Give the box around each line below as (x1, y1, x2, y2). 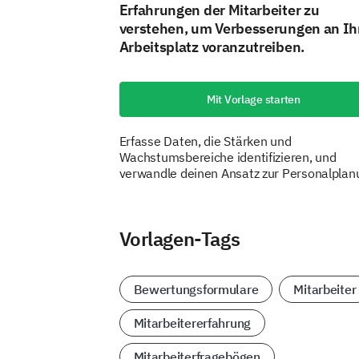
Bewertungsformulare (133, 281, 259, 297)
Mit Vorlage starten (206, 92, 301, 107)
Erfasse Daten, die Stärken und (119, 133, 292, 149)
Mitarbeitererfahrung (133, 315, 252, 331)
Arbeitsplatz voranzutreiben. (119, 38, 305, 56)
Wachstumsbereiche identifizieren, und (119, 149, 337, 165)
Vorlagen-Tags (119, 226, 240, 252)
